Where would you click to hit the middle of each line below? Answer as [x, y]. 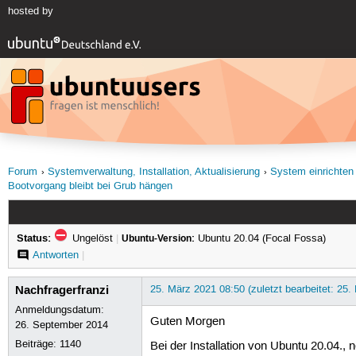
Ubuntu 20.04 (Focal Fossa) [260, 238]
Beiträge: [38, 344]
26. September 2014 [62, 325]
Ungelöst [92, 238]
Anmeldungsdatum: [60, 310]
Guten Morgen [187, 321]
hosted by [30, 12]
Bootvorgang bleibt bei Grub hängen [90, 187]
